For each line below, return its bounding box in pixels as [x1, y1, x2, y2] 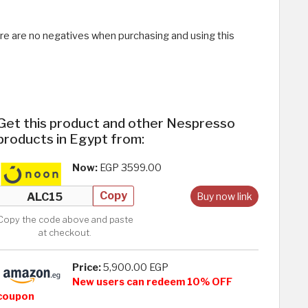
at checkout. [38, 228, 92, 239]
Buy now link [197, 190, 252, 203]
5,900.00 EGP [102, 261, 168, 274]
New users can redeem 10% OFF [71, 276, 232, 289]
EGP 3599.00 [99, 162, 162, 175]
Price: [71, 261, 103, 274]
